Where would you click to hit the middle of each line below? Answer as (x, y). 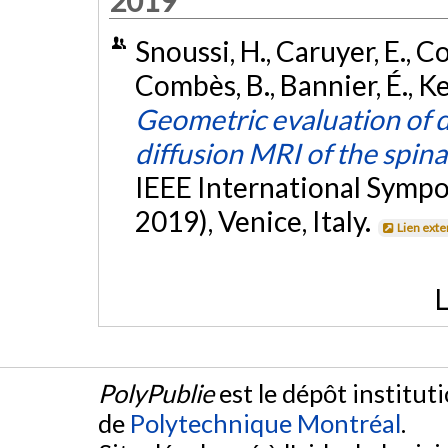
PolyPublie (156, 392)
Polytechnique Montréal (265, 422)
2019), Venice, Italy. (255, 220)
